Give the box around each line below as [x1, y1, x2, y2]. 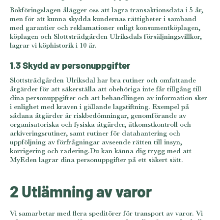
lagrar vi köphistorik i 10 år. [10, 40, 97, 50]
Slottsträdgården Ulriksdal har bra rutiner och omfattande [10, 75, 196, 85]
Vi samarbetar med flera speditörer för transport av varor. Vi [10, 208, 203, 218]
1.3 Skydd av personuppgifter [10, 58, 130, 72]
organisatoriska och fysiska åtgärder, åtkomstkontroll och [10, 119, 191, 129]
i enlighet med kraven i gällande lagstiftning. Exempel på [10, 102, 189, 111]
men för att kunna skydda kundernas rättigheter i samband [10, 14, 196, 24]
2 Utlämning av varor [10, 179, 152, 201]
